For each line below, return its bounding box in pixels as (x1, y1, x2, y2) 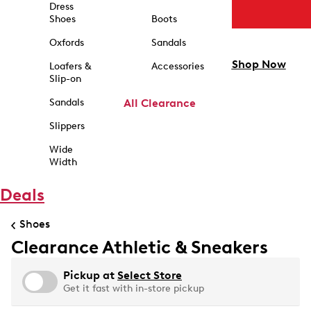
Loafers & (49, 60, 91, 72)
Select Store (117, 269, 182, 282)
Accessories (151, 60, 204, 72)
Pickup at (63, 269, 117, 282)
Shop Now (231, 58, 286, 72)
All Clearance (123, 96, 196, 110)
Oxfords (49, 37, 84, 49)
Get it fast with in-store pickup (63, 283, 204, 294)
